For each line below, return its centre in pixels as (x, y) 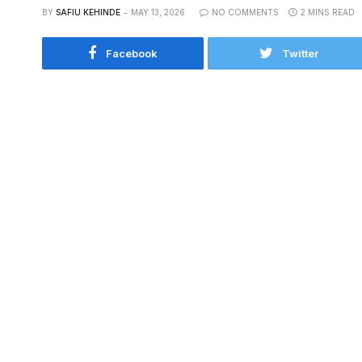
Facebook (132, 53)
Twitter (300, 53)
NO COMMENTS (245, 12)
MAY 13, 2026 (158, 12)
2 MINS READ (328, 12)
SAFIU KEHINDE (88, 12)
